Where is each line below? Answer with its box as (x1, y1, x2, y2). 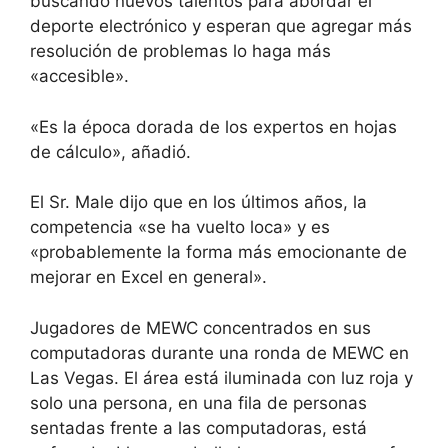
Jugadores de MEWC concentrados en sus (30, 317, 371, 338)
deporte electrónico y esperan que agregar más (30, 16, 412, 37)
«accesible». (30, 66, 129, 87)
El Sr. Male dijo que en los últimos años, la (30, 192, 367, 213)
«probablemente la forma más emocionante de (30, 242, 407, 263)
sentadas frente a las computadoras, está (30, 417, 367, 438)
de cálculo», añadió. (30, 141, 191, 162)
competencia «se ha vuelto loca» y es (30, 217, 330, 238)
